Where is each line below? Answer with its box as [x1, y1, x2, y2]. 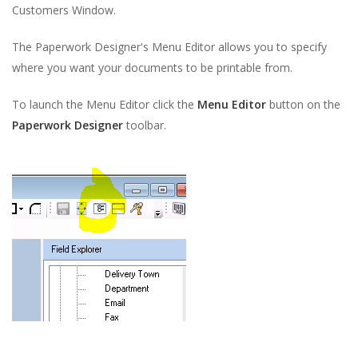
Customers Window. [12, 2, 116, 18]
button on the [266, 97, 340, 112]
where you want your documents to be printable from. [12, 60, 292, 75]
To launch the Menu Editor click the [12, 97, 197, 112]
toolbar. [123, 117, 166, 133]
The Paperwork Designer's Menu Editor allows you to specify [12, 39, 327, 54]
